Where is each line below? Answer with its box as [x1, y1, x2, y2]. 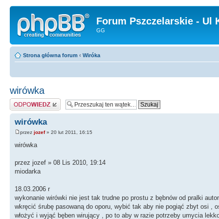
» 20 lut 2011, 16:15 [45, 129, 92, 135]
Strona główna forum [23, 52, 78, 58]
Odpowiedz [10, 98, 37, 104]
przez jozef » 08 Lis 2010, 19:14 [15, 158, 106, 166]
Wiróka [83, 52, 100, 58]
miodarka [15, 167, 41, 175]
